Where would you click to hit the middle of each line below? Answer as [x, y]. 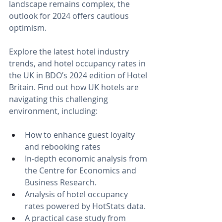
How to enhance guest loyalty [81, 135]
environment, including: [53, 111]
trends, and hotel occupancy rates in [78, 63]
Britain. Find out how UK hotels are [75, 87]
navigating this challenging [59, 99]
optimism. [28, 28]
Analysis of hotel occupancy [77, 194]
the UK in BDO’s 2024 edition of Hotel [79, 75]
